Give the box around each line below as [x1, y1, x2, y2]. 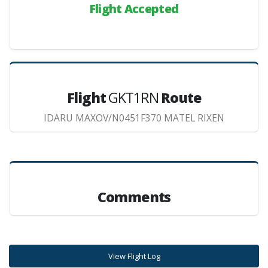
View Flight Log [108, 250, 160, 261]
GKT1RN [108, 88, 162, 107]
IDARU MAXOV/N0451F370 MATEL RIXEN [44, 111, 224, 124]
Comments [97, 187, 171, 206]
